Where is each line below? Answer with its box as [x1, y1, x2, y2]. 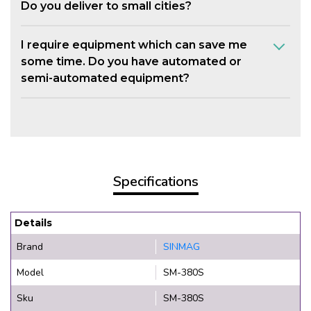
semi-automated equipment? [21, 72, 190, 85]
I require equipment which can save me [21, 38, 247, 52]
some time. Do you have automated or [21, 55, 242, 69]
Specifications [112, 172, 199, 192]
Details [15, 217, 52, 230]
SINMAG [163, 240, 200, 254]
